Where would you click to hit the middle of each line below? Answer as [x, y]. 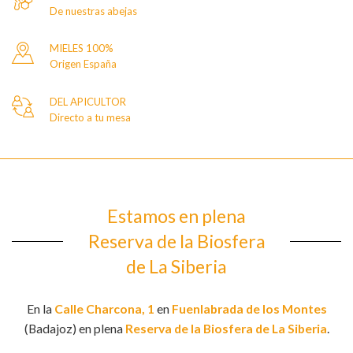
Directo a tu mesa [90, 118]
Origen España [83, 64]
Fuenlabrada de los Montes [249, 308]
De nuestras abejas [93, 11]
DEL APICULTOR [87, 102]
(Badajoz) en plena [74, 328]
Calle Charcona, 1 [104, 308]
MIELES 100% [81, 48]
